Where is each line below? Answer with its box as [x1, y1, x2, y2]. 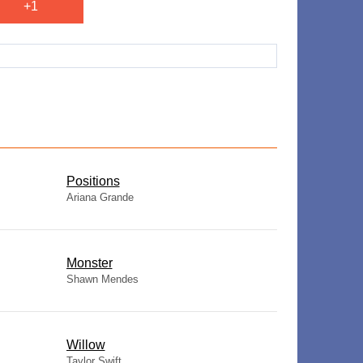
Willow [66, 338, 105, 352]
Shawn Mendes [66, 273, 139, 285]
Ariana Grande [66, 191, 134, 203]
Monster [66, 256, 113, 270]
